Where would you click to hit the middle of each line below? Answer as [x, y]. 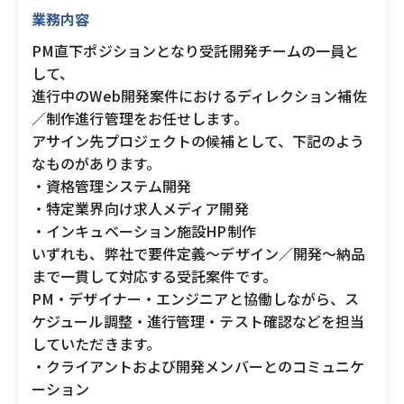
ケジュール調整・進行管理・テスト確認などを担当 [198, 321]
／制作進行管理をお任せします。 [140, 118]
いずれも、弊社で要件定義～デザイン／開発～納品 [199, 253]
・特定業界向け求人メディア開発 [140, 208]
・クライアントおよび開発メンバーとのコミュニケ [198, 366]
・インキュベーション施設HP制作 [144, 231]
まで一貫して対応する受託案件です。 [154, 276]
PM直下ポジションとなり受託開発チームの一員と [196, 50]
